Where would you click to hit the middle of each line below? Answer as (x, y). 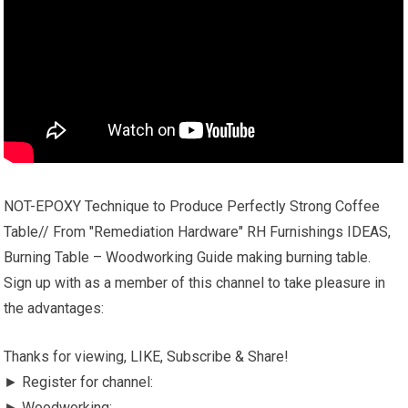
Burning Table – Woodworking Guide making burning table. (188, 257)
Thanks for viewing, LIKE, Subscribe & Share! (147, 356)
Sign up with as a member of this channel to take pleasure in (195, 282)
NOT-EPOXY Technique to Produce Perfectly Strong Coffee (192, 206)
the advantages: (54, 308)
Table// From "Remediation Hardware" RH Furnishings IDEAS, (198, 231)
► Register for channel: (79, 382)
